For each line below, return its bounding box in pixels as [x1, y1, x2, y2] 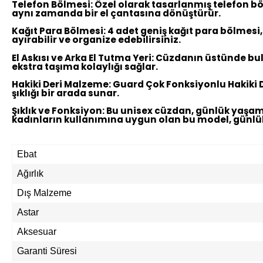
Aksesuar [17, 227, 56, 237]
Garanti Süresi [17, 246, 77, 257]
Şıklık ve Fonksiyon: [12, 104, 104, 117]
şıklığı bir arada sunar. [12, 86, 119, 99]
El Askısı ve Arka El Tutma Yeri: [12, 51, 154, 64]
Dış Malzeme [17, 188, 72, 198]
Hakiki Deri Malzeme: [12, 77, 111, 90]
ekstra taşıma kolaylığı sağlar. [12, 60, 158, 73]
